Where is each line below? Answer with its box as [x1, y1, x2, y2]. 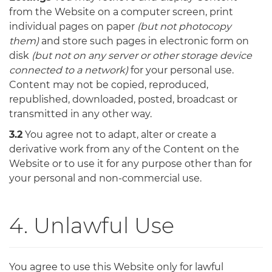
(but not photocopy [137, 20, 231, 32]
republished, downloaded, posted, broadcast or [9, 93, 237, 105]
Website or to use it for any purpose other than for [9, 157, 252, 169]
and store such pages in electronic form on [39, 35, 249, 47]
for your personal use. [128, 64, 234, 76]
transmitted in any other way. [9, 107, 152, 120]
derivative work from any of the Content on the [9, 143, 239, 155]
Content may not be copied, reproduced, [9, 78, 208, 90]
